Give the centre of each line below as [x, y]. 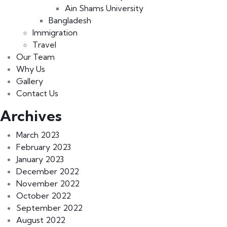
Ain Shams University [104, 8]
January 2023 [40, 159]
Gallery [30, 81]
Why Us [31, 69]
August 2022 [41, 220]
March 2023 [38, 135]
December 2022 [48, 172]
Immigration [55, 33]
